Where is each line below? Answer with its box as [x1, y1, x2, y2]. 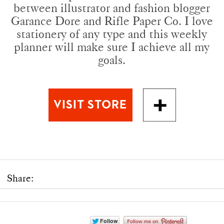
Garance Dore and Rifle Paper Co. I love [10, 13, 213, 28]
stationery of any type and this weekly [16, 26, 207, 41]
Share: [7, 171, 34, 184]
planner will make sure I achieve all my [14, 39, 210, 54]
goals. [98, 52, 126, 67]
